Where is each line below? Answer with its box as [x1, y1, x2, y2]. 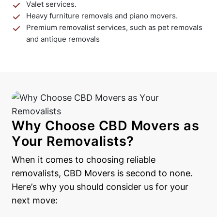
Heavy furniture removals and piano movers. [26, 11, 178, 21]
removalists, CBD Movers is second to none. [12, 168, 193, 179]
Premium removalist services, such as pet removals [26, 23, 202, 32]
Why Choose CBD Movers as [12, 118, 199, 134]
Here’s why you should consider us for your [12, 182, 188, 192]
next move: [12, 195, 58, 206]
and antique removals [26, 34, 100, 44]
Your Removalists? [12, 133, 134, 150]
